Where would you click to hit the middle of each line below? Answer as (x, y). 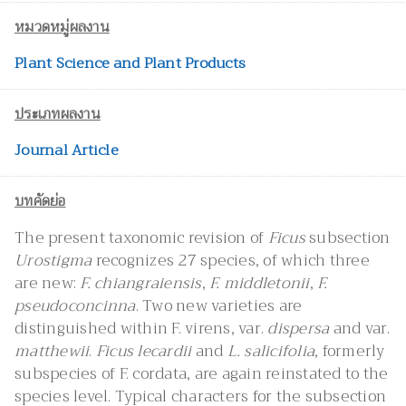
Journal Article (66, 151)
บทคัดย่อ (40, 202)
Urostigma (53, 261)
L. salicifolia (271, 352)
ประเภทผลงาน (58, 115)
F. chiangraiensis (141, 284)
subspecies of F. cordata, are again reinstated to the (202, 374)
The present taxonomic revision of (141, 238)
